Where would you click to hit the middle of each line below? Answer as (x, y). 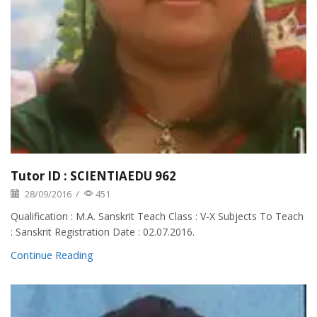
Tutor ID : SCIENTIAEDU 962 (93, 176)
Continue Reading (52, 255)
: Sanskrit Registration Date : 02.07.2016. (103, 232)
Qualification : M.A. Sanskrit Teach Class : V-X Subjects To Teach (157, 217)
